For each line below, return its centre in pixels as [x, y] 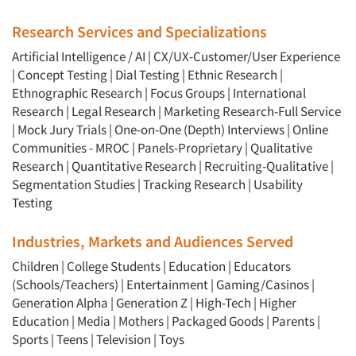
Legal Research [114, 112]
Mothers [141, 321]
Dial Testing [147, 75]
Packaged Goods [218, 321]
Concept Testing [62, 75]
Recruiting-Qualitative [266, 166]
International [269, 93]
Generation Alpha [60, 303]
